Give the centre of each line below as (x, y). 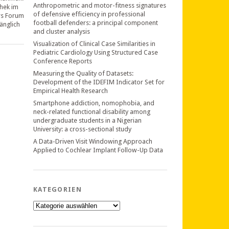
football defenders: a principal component (96, 23)
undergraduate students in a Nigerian (87, 120)
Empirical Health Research (71, 91)
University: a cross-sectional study (82, 129)
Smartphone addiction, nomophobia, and (94, 103)
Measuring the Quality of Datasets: (83, 73)
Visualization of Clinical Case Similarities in (94, 44)
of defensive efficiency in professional (89, 14)
